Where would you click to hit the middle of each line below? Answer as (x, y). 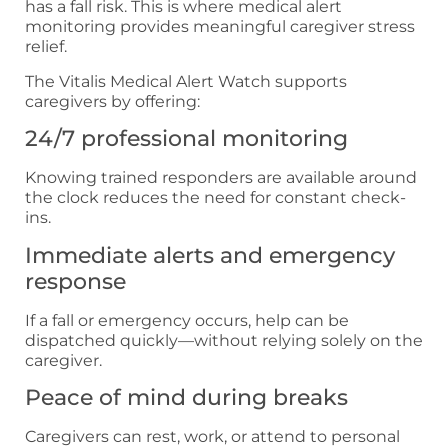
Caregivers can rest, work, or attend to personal (212, 436)
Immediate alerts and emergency (210, 255)
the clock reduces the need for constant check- (215, 198)
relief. (46, 47)
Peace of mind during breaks (186, 397)
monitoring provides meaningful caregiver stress (220, 27)
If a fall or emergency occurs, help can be (187, 320)
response (75, 281)
